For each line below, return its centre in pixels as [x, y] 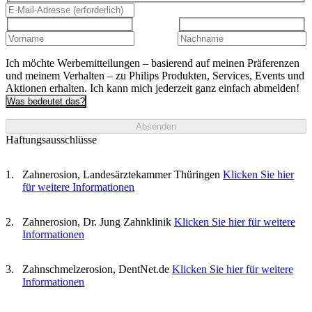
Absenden [156, 126]
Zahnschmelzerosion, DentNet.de [96, 269]
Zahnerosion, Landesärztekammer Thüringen [121, 174]
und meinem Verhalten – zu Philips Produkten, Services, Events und [155, 75]
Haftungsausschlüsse [51, 139]
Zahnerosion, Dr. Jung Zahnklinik [97, 221]
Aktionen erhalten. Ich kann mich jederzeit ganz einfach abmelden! [153, 88]
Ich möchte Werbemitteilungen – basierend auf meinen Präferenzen [153, 63]
